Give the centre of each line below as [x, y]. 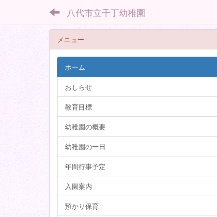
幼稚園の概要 [85, 126]
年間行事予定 [85, 166]
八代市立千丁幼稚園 [106, 12]
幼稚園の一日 [85, 146]
